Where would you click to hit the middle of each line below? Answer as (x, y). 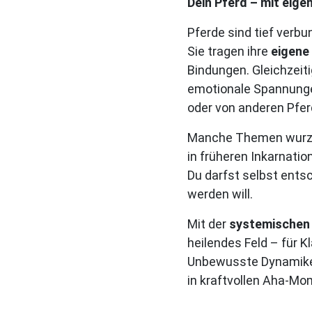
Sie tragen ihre (229, 51)
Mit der (208, 224)
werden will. (220, 194)
